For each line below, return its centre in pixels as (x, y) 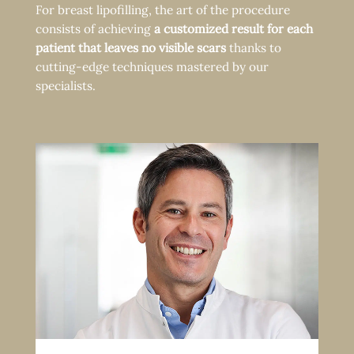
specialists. (65, 85)
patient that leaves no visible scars (130, 47)
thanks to (253, 47)
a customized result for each (233, 28)
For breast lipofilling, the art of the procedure (162, 9)
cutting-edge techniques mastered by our (152, 66)
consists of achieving (94, 28)
